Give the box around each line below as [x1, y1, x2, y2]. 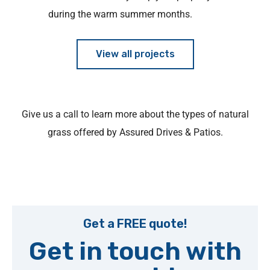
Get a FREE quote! [83, 216, 187, 231]
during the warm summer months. [48, 8, 192, 20]
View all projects [95, 48, 175, 60]
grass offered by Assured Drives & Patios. [47, 127, 223, 138]
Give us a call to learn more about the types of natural [21, 108, 249, 120]
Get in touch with [28, 236, 242, 266]
